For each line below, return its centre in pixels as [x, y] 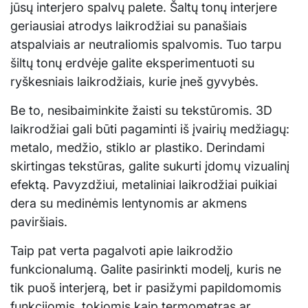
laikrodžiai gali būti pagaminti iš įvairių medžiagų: [150, 129]
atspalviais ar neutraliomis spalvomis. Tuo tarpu [146, 44]
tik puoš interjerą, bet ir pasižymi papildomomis [146, 287]
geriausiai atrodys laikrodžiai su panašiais [129, 25]
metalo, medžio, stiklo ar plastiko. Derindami [137, 147]
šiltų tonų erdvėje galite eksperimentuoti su [132, 63]
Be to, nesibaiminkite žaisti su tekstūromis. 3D [141, 110]
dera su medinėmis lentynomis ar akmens [129, 203]
